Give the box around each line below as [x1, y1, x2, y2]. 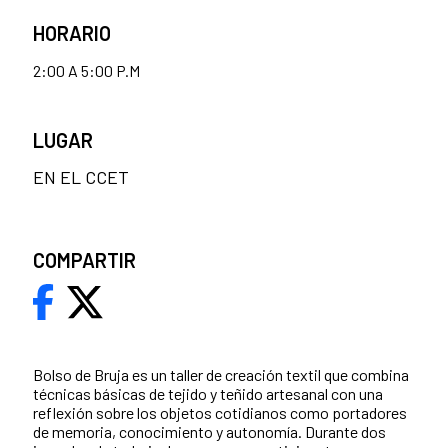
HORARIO [33, 21, 111, 46]
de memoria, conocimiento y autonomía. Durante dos [33, 422, 386, 442]
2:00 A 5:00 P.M [33, 61, 140, 81]
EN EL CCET [33, 166, 129, 189]
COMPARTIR [33, 248, 136, 273]
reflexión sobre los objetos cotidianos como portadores [33, 403, 407, 423]
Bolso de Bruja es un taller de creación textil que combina [33, 365, 409, 385]
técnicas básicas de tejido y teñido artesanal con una [33, 384, 383, 404]
